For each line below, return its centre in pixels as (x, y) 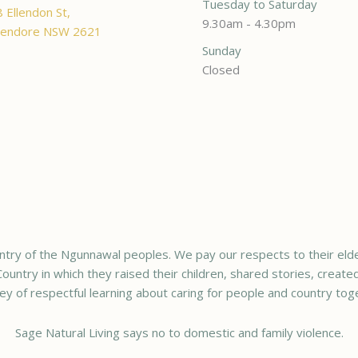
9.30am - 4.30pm (249, 23)
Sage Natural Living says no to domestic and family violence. (179, 333)
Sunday (222, 50)
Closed (221, 70)
